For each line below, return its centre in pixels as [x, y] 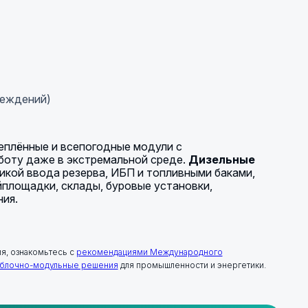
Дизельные [221, 159]
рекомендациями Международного [149, 252]
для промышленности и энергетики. [192, 265]
